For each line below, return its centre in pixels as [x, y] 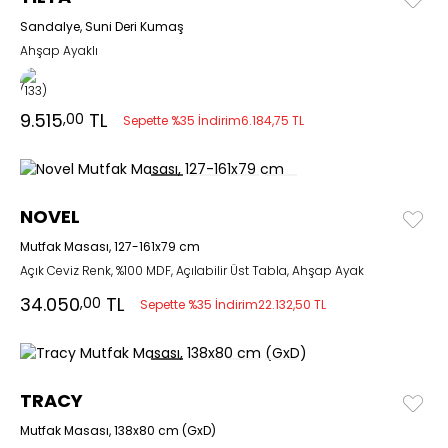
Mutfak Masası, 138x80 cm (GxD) [118, 430]
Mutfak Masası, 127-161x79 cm [110, 246]
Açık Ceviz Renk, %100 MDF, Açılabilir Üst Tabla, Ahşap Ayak [192, 270]
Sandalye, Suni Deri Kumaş [102, 26]
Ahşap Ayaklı [59, 50]
